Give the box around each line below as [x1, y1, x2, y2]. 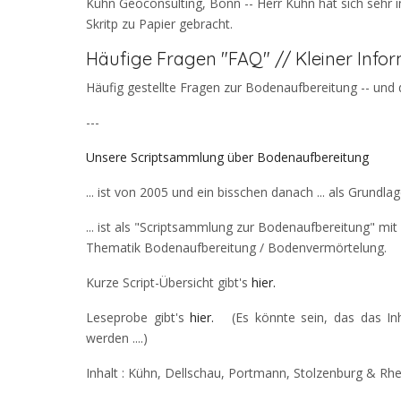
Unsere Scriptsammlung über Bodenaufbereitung [86, 149, 369, 166]
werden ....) [86, 329, 148, 347]
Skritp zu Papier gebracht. [86, 15, 233, 33]
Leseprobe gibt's [86, 309, 191, 327]
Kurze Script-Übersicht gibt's [86, 274, 252, 292]
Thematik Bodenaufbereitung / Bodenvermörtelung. [86, 239, 390, 257]
